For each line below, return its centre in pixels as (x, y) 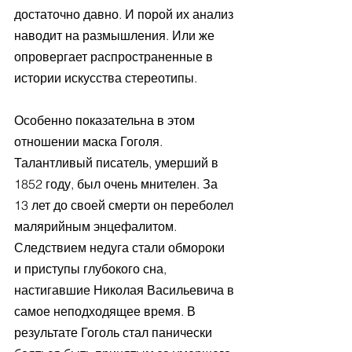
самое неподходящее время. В (106, 311)
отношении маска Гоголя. (90, 141)
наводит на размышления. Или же (116, 35)
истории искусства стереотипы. (106, 77)
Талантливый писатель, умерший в (118, 162)
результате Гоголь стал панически (115, 332)
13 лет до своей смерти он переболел (125, 205)
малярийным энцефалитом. (97, 226)
